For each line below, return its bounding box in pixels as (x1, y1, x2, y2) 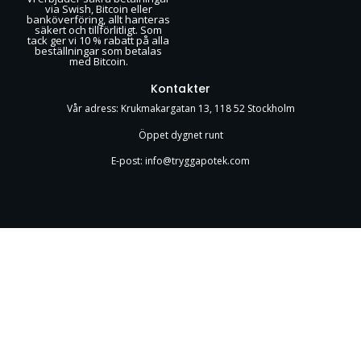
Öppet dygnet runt (138, 127, 223, 142)
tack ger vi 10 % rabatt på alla (27, 33, 169, 48)
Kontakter (150, 81, 211, 98)
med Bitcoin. (68, 54, 128, 69)
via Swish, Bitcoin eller (44, 2, 152, 17)
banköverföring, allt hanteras (27, 12, 170, 27)
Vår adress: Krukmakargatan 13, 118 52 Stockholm (66, 102, 295, 116)
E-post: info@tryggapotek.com (111, 153, 250, 168)
